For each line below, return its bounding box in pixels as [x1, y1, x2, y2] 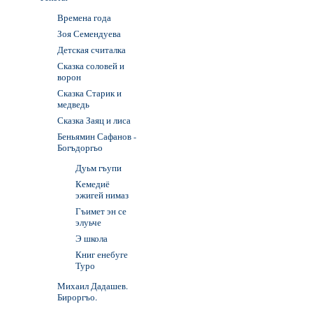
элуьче [75, 216, 101, 228]
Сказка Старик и [57, 87, 122, 99]
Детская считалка [57, 43, 126, 56]
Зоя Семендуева [57, 27, 121, 40]
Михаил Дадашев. [57, 279, 128, 292]
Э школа [75, 232, 108, 245]
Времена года [57, 11, 111, 24]
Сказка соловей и [57, 59, 124, 72]
